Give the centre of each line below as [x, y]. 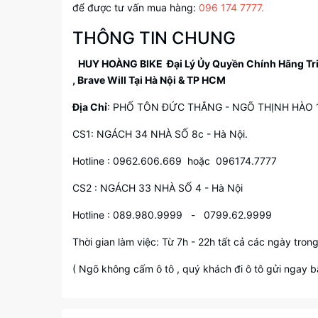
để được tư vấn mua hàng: [136, 7]
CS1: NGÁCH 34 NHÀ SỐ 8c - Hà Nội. [160, 134]
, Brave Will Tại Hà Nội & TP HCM [149, 80]
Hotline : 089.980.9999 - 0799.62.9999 [172, 215]
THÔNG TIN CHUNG [154, 38]
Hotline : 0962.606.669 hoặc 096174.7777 [175, 161]
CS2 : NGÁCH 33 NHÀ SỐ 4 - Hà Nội [159, 188]
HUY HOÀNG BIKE [120, 64]
